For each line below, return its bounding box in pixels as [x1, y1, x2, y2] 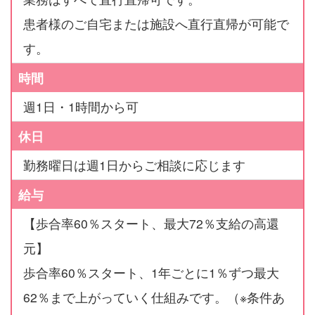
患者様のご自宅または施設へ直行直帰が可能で [22, 15, 289, 33]
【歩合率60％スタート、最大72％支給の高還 [22, 214, 279, 233]
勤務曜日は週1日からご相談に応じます [22, 156, 245, 174]
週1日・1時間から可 [22, 98, 139, 116]
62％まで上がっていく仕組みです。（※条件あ [22, 288, 285, 307]
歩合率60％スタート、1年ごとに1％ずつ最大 [22, 264, 279, 282]
